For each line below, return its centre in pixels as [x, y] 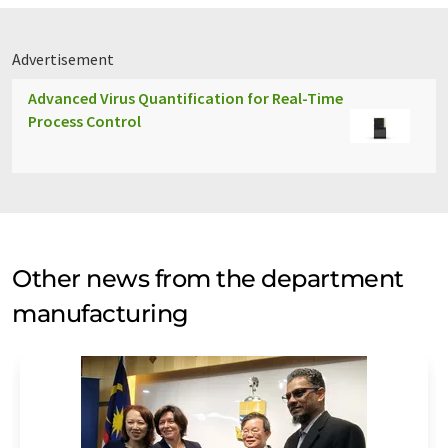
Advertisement [63, 59]
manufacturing [100, 313]
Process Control [84, 121]
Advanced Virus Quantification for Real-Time [185, 98]
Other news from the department [208, 278]
